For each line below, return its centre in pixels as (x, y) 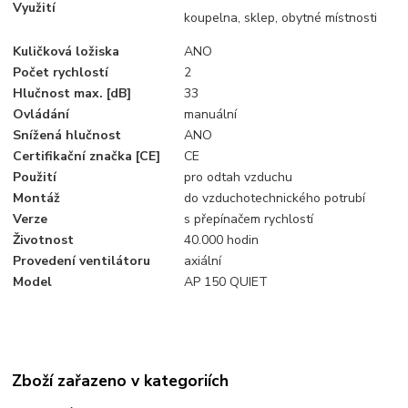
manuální (211, 114)
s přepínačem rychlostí (249, 219)
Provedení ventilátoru (82, 260)
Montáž (37, 198)
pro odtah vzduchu (239, 177)
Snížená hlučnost (67, 135)
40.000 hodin (222, 240)
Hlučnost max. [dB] (72, 93)
